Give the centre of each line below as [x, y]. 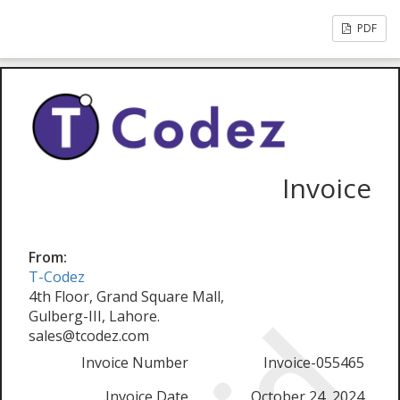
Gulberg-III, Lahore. [94, 317]
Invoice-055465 [314, 363]
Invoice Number [135, 363]
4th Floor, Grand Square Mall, [126, 297]
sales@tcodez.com [89, 336]
